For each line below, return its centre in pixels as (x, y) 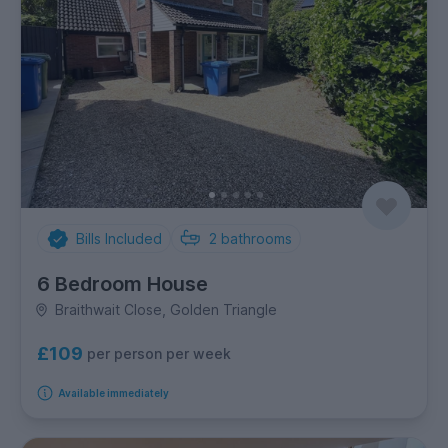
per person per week (159, 353)
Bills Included (118, 239)
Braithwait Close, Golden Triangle (165, 310)
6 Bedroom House (122, 284)
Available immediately (113, 393)
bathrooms (256, 239)
